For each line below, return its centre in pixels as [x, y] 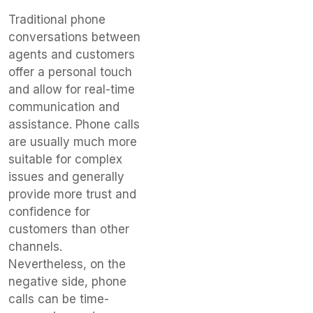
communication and [64, 107]
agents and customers [72, 54]
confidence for [49, 211]
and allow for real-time [72, 89]
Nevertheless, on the [67, 264]
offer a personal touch [70, 72]
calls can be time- [59, 299]
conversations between [74, 37]
